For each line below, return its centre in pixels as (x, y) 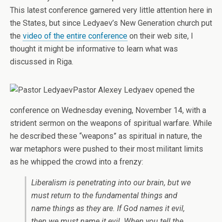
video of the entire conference (75, 36)
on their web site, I (160, 36)
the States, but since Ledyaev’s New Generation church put (111, 23)
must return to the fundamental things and (104, 195)
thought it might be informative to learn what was (94, 49)
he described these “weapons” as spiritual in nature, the (106, 136)
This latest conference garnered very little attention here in (111, 10)
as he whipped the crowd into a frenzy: (77, 162)
